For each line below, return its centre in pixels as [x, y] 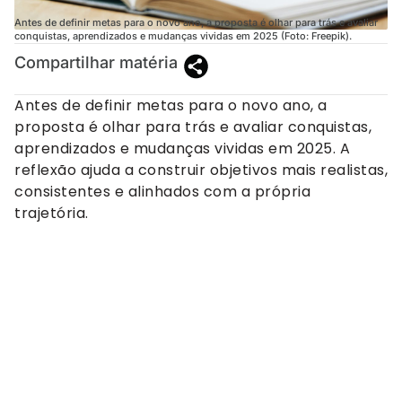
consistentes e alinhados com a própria [162, 191]
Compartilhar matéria [96, 62]
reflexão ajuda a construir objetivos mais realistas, [201, 170]
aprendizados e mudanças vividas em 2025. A [182, 148]
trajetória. [52, 213]
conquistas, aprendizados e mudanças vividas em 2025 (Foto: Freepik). [183, 35]
